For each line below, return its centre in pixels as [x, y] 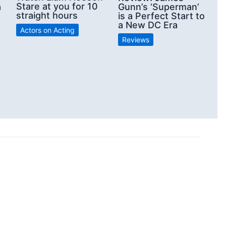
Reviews [136, 40]
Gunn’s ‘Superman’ [159, 7]
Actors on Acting [47, 30]
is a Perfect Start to [161, 16]
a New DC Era [148, 25]
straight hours [47, 15]
